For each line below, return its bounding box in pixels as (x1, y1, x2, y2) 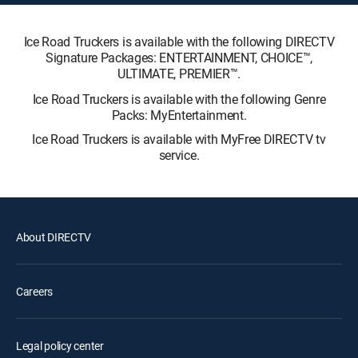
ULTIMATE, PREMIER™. (117, 65, 241, 82)
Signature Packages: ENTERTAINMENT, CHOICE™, (45, 49, 313, 66)
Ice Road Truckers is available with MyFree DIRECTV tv (32, 130, 326, 148)
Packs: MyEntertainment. (111, 106, 247, 124)
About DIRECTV (16, 229, 91, 245)
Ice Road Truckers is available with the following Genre (32, 90, 326, 108)
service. (158, 146, 200, 164)
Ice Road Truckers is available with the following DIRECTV (23, 33, 335, 50)
